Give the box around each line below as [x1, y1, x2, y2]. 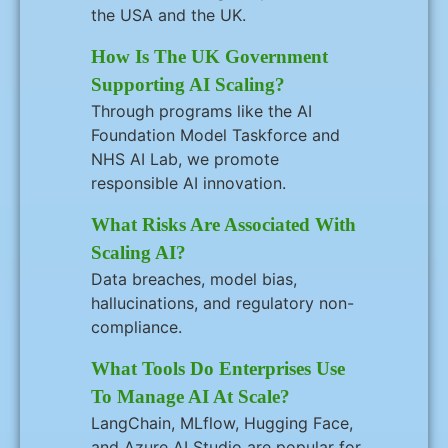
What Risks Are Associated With [91, 214, 356, 235]
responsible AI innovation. [91, 173, 286, 193]
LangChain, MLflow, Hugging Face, [91, 413, 353, 433]
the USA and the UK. [91, 5, 246, 25]
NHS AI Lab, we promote [91, 149, 279, 169]
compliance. [91, 317, 182, 337]
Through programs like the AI [91, 101, 312, 121]
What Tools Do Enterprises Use [91, 358, 345, 379]
